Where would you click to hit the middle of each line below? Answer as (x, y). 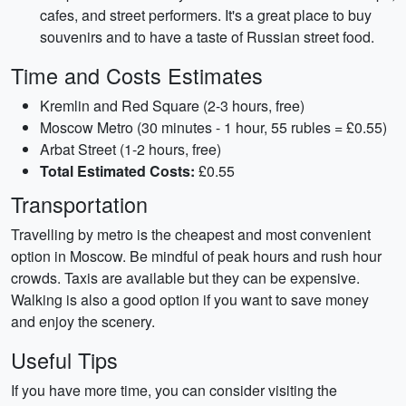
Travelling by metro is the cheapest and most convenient (191, 234)
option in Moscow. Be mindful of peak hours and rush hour (196, 256)
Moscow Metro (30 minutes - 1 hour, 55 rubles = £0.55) (213, 127)
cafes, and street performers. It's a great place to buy (206, 15)
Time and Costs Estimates (137, 75)
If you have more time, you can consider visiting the (174, 390)
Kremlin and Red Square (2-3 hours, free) (172, 106)
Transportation (79, 204)
